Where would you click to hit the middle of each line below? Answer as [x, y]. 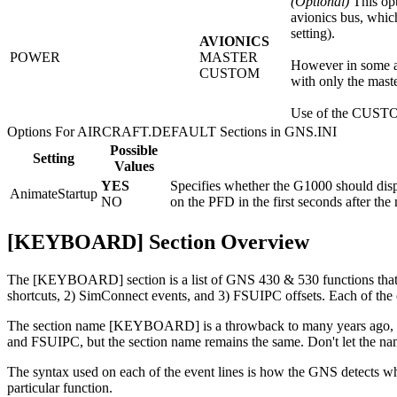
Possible [134, 151]
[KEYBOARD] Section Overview [158, 242]
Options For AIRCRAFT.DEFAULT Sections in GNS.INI [172, 132]
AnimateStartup [54, 194]
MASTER [229, 58]
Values [134, 167]
